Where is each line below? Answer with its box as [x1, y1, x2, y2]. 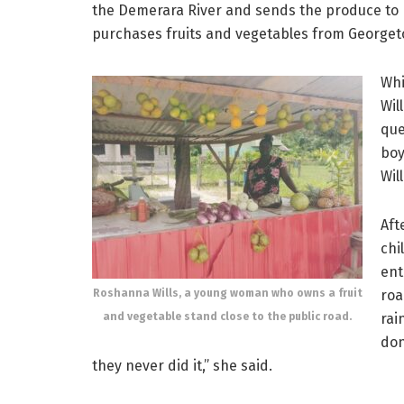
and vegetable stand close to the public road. [103, 309, 352, 323]
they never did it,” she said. [92, 356, 272, 374]
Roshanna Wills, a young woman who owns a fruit [92, 286, 363, 299]
